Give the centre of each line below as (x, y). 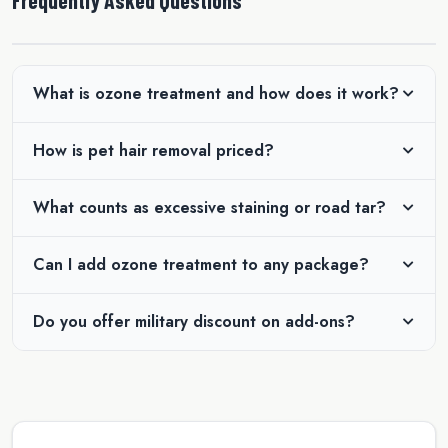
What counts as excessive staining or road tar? (209, 207)
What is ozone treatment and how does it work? (216, 93)
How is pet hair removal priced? (153, 150)
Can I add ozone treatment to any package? (201, 264)
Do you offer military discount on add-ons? (194, 321)
